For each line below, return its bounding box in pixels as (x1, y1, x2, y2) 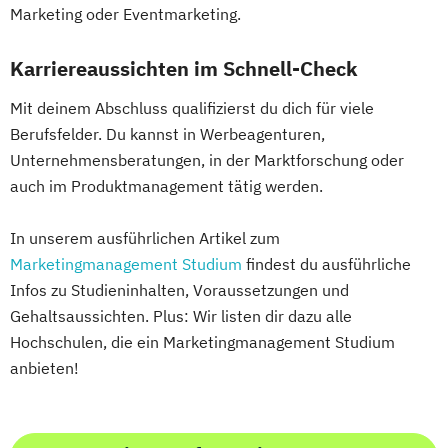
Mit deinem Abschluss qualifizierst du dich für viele (10, 97, 374, 118)
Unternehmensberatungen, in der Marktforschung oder (10, 149, 404, 170)
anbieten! (10, 357, 79, 378)
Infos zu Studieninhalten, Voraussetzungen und (10, 279, 349, 300)
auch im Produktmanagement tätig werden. (10, 175, 323, 196)
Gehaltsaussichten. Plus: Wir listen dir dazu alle (10, 305, 352, 326)
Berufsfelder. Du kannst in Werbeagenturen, (10, 123, 325, 144)
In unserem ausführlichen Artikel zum (10, 227, 280, 248)
